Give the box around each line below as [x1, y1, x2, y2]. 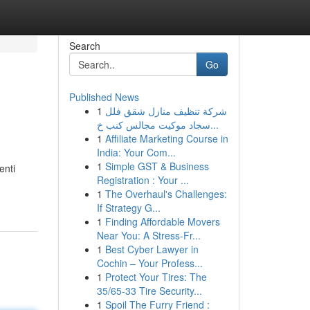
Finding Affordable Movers [104, 215, 220, 228]
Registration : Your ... [96, 173, 189, 187]
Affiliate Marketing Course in [104, 131, 228, 145]
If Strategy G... [96, 201, 161, 215]
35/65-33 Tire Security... [96, 284, 202, 298]
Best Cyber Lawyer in [104, 242, 199, 256]
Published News [69, 90, 139, 104]
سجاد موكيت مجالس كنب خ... [210, 118, 219, 131]
